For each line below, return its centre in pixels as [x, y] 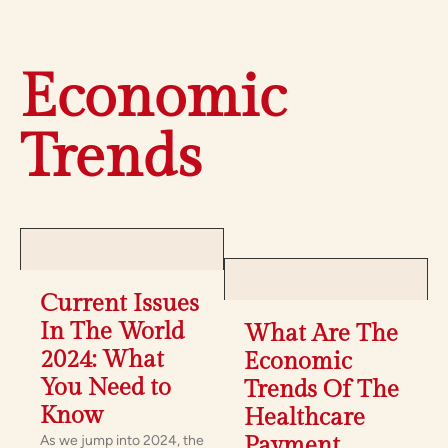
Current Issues [119, 304]
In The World [112, 332]
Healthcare [304, 418]
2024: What [102, 360]
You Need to [105, 388]
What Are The [321, 334]
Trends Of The [321, 390]
